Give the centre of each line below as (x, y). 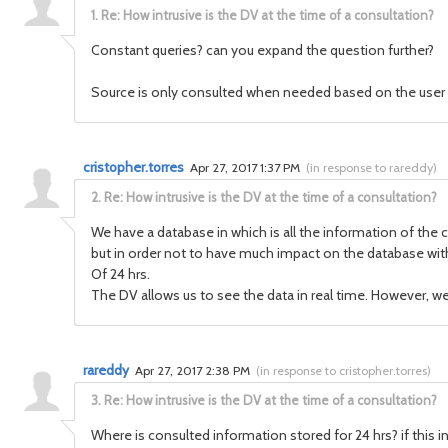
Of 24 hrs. (120, 274)
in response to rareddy (371, 167)
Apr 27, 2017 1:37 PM (246, 167)
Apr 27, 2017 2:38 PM (194, 370)
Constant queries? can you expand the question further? (262, 50)
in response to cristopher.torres (343, 370)
